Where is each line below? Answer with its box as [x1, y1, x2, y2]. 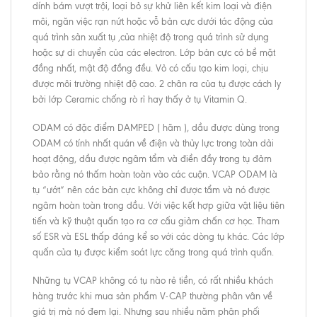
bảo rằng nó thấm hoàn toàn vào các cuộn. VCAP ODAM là [33, 168, 277, 180]
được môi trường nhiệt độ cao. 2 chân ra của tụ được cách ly [33, 78, 281, 89]
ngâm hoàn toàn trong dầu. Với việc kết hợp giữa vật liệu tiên [33, 200, 284, 211]
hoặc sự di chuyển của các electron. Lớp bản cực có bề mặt [33, 47, 275, 58]
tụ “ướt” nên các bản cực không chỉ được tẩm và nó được [33, 184, 270, 195]
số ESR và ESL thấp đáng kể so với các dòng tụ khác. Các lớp [33, 231, 284, 242]
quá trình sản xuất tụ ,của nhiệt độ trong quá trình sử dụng [33, 31, 269, 42]
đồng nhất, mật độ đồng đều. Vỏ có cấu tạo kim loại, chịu [33, 62, 268, 74]
